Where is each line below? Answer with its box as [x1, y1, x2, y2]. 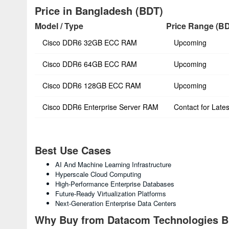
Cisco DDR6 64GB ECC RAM [42, 59, 137, 69]
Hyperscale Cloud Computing [55, 169, 141, 179]
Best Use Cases [35, 143, 111, 157]
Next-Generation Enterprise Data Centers [55, 198, 176, 208]
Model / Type [35, 20, 83, 32]
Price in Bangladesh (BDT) [35, 3, 163, 18]
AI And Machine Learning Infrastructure [55, 159, 171, 169]
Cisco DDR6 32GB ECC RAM [42, 37, 137, 48]
